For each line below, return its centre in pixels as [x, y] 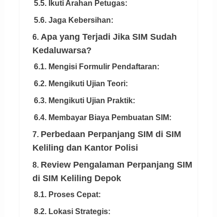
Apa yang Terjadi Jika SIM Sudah [108, 37]
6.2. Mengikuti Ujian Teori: [81, 84]
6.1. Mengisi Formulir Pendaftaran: [96, 67]
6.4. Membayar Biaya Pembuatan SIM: [102, 118]
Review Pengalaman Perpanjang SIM [116, 165]
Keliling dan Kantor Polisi [85, 148]
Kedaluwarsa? [62, 51]
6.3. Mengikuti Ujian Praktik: [84, 101]
